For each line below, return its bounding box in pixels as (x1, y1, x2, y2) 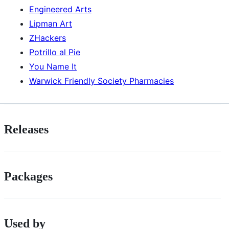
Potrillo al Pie (29, 47, 80, 58)
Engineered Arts (29, 4, 91, 15)
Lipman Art (29, 18, 72, 29)
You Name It (29, 61, 77, 72)
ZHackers (29, 33, 66, 43)
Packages (4, 170, 53, 183)
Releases (4, 123, 49, 136)
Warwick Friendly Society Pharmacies (29, 76, 174, 86)
